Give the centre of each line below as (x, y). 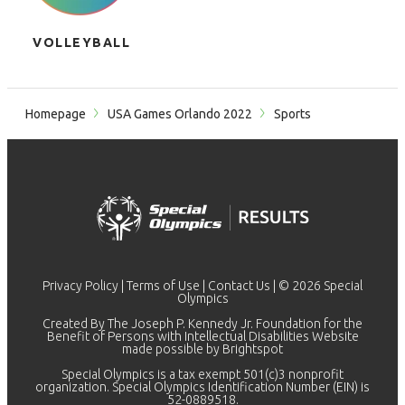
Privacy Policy (80, 286)
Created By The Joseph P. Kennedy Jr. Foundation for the (202, 324)
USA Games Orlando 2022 (180, 114)
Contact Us (239, 286)
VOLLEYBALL (82, 42)
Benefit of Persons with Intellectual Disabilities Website (202, 336)
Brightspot (253, 349)
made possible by (172, 349)
